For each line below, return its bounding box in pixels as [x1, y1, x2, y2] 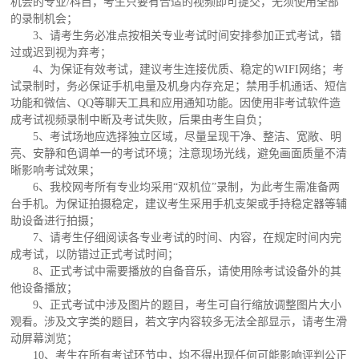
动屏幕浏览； [10, 333, 79, 345]
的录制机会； [10, 13, 79, 26]
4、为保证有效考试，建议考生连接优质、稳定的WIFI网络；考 [33, 63, 345, 76]
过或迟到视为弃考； [10, 46, 112, 59]
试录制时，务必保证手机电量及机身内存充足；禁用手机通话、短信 [10, 80, 348, 93]
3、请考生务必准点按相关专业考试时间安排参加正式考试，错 [33, 30, 342, 42]
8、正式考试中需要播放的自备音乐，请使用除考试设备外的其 [33, 265, 342, 278]
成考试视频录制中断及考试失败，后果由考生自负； [10, 114, 269, 127]
